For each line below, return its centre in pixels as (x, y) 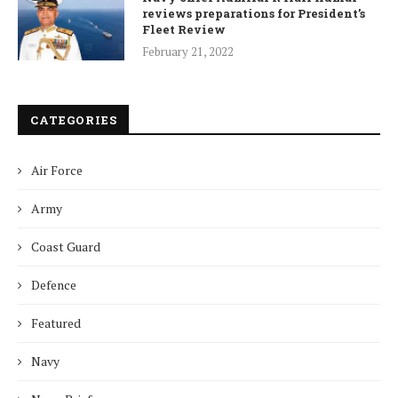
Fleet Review (184, 29)
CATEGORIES (74, 119)
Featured (56, 322)
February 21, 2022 (188, 51)
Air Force (57, 170)
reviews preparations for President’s (254, 13)
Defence (54, 284)
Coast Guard (66, 246)
